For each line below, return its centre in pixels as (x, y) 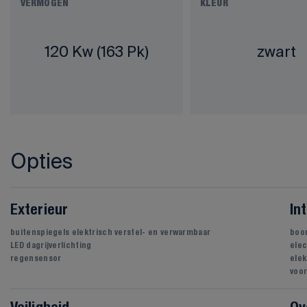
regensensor (36, 259)
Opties (41, 161)
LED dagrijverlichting (51, 246)
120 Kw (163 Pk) (97, 51)
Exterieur (39, 210)
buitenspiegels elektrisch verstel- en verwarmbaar (111, 233)
